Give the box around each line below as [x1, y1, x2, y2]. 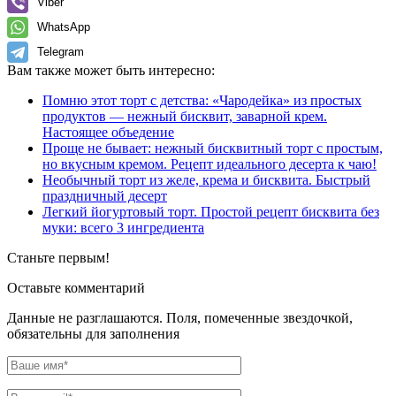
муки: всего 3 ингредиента [42, 219, 204, 235]
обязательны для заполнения [7, 325, 179, 341]
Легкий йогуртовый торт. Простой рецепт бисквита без [42, 203, 379, 219]
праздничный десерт [42, 187, 167, 203]
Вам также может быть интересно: [7, 62, 215, 78]
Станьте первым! [7, 249, 110, 265]
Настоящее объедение [42, 124, 174, 140]
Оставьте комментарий [7, 279, 145, 295]
